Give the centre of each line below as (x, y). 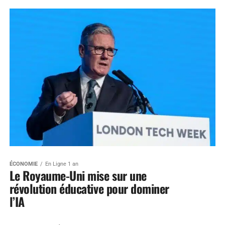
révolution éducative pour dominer (89, 188)
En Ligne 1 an (62, 164)
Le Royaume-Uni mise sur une (78, 175)
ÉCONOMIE (23, 164)
